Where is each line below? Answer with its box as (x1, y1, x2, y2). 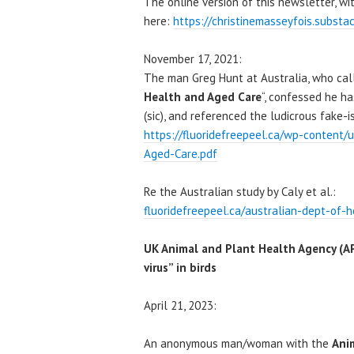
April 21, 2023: (144, 297, 217, 313)
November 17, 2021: (144, 51, 242, 66)
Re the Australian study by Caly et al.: (144, 183, 336, 199)
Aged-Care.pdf (144, 145, 217, 161)
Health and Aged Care (144, 88, 262, 104)
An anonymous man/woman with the (144, 335, 332, 351)
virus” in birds (144, 259, 217, 275)
